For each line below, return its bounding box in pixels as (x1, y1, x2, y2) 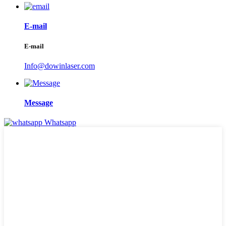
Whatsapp (44, 118, 76, 127)
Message (24, 98, 53, 107)
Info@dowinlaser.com (24, 61, 95, 70)
